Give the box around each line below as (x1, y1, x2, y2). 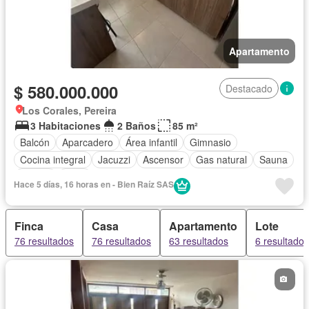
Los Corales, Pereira (22, 103, 117, 117)
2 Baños (117, 118, 156, 132)
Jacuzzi (98, 152, 130, 167)
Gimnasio (190, 135, 231, 150)
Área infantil (126, 135, 177, 150)
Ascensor (143, 152, 183, 167)
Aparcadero (62, 135, 113, 150)
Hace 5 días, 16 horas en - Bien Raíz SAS (14, 177, 174, 190)
